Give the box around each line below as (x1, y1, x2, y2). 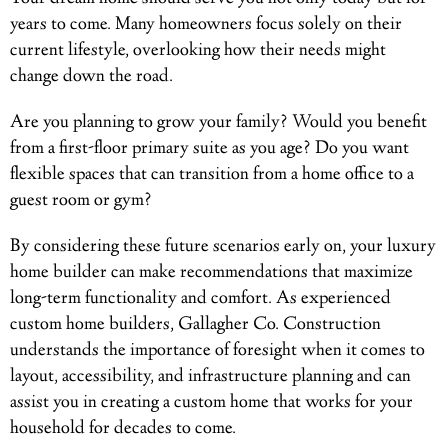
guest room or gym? (10, 187, 152, 214)
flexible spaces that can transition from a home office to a (10, 161, 414, 188)
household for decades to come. (10, 415, 236, 442)
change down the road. (10, 63, 173, 90)
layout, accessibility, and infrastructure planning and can (10, 363, 411, 390)
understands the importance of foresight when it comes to (10, 337, 425, 364)
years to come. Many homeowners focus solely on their (10, 11, 402, 38)
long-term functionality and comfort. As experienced (10, 285, 391, 312)
